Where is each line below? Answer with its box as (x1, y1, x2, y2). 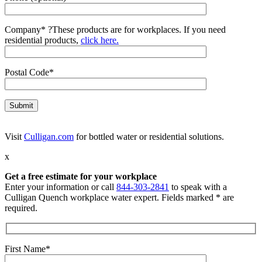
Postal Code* (5, 67, 54, 78)
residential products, (5, 35, 81, 46)
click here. (81, 35, 119, 46)
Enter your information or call (5, 182, 116, 192)
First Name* (5, 243, 50, 254)
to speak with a (169, 182, 227, 192)
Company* (5, 25, 48, 35)
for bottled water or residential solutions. (74, 132, 224, 142)
